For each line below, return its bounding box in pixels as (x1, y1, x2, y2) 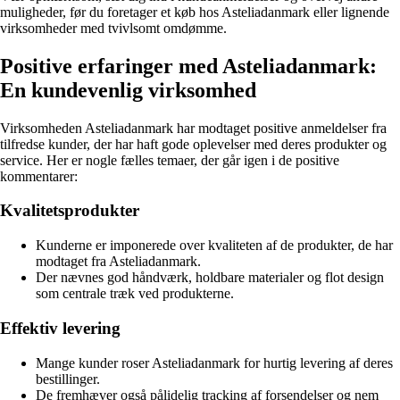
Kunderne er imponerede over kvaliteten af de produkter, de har (36, 237, 393, 254)
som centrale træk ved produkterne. (36, 286, 234, 302)
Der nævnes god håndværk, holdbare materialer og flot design (36, 270, 384, 286)
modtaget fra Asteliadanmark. (36, 254, 201, 270)
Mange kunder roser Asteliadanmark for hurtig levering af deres (36, 354, 393, 371)
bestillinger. (36, 371, 100, 387)
